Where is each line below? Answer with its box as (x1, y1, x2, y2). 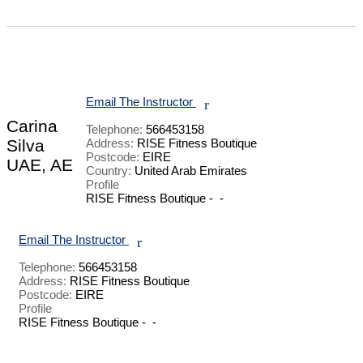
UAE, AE (6, 155, 73, 174)
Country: (86, 163, 131, 177)
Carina (6, 116, 58, 135)
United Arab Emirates (131, 163, 247, 177)
